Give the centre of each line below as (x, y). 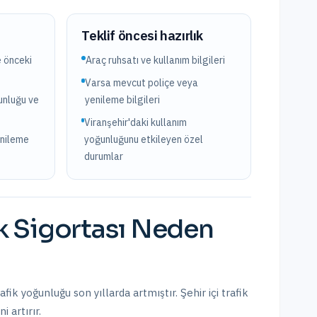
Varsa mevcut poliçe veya (142, 83)
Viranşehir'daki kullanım (135, 122)
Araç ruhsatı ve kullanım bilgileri (156, 60)
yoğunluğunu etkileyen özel (143, 139)
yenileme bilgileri (123, 100)
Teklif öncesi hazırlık (143, 35)
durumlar (103, 156)
